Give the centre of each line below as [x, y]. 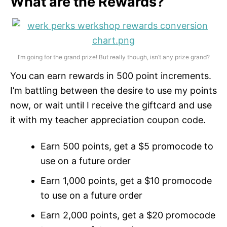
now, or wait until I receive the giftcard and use [111, 105]
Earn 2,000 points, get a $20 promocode [128, 215]
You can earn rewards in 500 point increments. [111, 76]
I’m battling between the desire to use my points [113, 91]
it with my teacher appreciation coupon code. [108, 120]
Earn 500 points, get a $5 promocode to [127, 146]
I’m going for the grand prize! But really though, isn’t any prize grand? [113, 57]
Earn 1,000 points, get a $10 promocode [126, 181]
